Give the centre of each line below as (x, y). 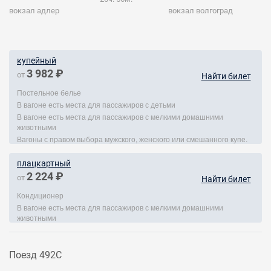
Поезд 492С (35, 255)
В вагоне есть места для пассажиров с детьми (96, 104)
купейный (37, 60)
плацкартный (44, 163)
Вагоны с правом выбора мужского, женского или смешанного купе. (132, 139)
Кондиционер (40, 195)
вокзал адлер (34, 11)
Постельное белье (49, 92)
